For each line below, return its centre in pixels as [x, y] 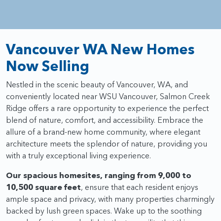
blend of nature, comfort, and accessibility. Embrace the [105, 120]
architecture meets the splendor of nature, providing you [107, 143]
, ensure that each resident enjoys [140, 187]
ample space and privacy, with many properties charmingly [110, 199]
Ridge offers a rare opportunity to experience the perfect [107, 108]
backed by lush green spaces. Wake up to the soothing [104, 210]
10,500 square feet [43, 187]
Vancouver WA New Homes [100, 49]
